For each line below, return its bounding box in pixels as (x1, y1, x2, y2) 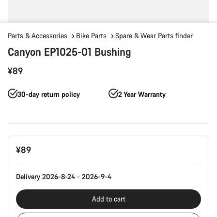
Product (7, 135, 31, 144)
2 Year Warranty (118, 90, 166, 99)
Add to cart (92, 194, 125, 203)
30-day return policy (17, 90, 80, 99)
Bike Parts (76, 31, 107, 40)
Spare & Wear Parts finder (115, 31, 193, 40)
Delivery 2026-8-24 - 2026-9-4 (16, 172, 111, 181)
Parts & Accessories (8, 31, 67, 40)
